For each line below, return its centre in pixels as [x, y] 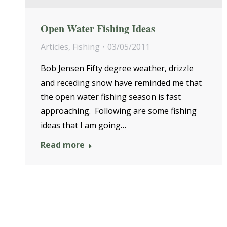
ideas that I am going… [83, 125]
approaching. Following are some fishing [119, 111]
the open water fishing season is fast [111, 97]
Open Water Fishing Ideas [98, 28]
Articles [54, 46]
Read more [63, 145]
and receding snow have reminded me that [121, 82]
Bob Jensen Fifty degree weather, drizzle [117, 68]
